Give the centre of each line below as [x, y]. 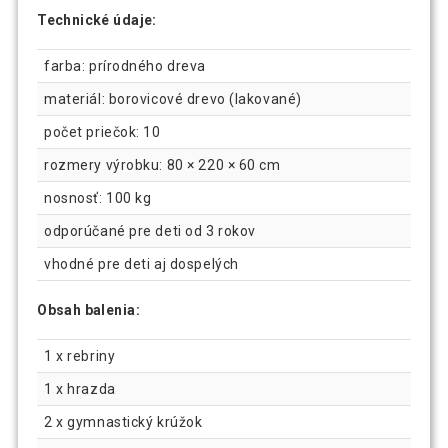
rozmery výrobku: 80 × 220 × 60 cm [162, 164]
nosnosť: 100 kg [98, 197]
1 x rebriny [80, 355]
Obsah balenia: [88, 309]
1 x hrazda [80, 388]
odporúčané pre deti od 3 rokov [150, 230]
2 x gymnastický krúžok [123, 421]
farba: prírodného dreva [125, 65]
